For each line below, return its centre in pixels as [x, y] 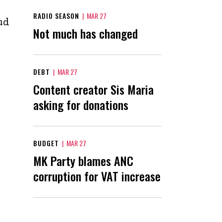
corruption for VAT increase [97, 176]
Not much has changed [85, 33]
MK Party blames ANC [83, 160]
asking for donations [81, 104]
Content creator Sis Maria [93, 89]
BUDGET [46, 143]
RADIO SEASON [56, 15]
